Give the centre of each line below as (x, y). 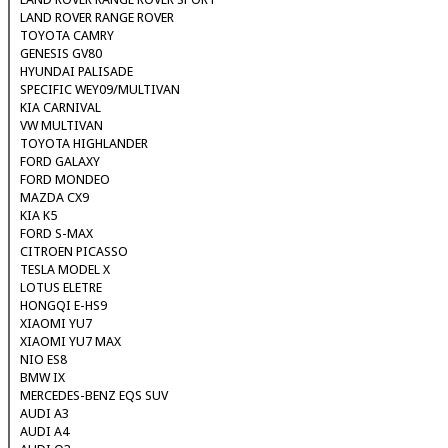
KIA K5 (38, 216)
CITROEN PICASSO (74, 252)
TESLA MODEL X (65, 270)
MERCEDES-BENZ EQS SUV (94, 396)
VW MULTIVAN (61, 126)
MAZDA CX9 (54, 198)
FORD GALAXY (60, 162)
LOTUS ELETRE (61, 288)
